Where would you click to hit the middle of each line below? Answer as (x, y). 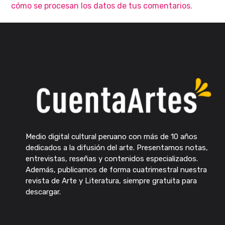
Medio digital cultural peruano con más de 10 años (111, 136)
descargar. (43, 192)
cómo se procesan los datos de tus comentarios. (102, 6)
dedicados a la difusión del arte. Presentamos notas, (117, 147)
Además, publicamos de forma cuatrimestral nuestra (116, 170)
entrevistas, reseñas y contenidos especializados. (111, 158)
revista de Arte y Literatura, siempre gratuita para (111, 181)
